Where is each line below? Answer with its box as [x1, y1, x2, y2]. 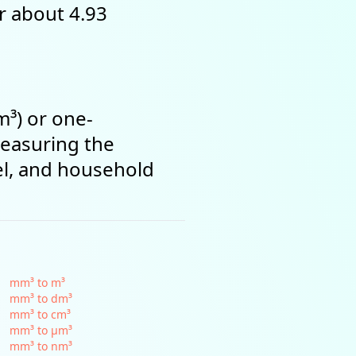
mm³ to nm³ [9, 339, 72, 354]
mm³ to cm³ [9, 307, 71, 322]
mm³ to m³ [9, 275, 65, 290]
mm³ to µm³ [9, 323, 72, 338]
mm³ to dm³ [9, 291, 72, 306]
